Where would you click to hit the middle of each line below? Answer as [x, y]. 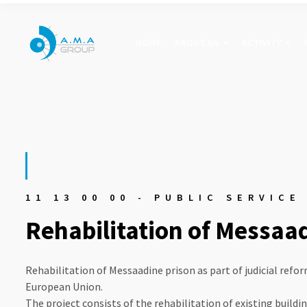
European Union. [64, 286]
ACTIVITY [262, 42]
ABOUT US [197, 42]
